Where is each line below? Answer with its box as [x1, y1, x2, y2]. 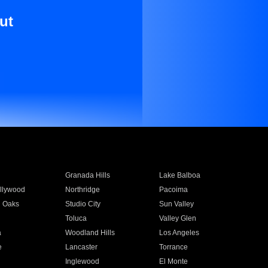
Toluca [65, 214, 87, 223]
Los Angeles [159, 229, 200, 237]
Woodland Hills [65, 229, 115, 237]
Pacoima [159, 185, 188, 194]
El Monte [159, 257, 188, 266]
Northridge [65, 185, 100, 194]
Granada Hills [65, 171, 110, 179]
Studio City [65, 200, 100, 208]
